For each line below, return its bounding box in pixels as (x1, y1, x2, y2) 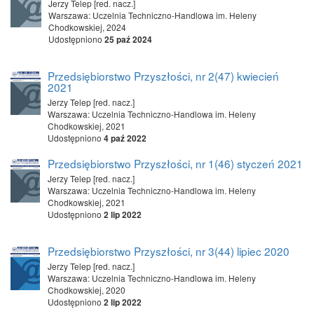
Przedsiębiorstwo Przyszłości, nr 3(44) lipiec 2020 (48, 243, 289, 259)
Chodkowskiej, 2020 (48, 284, 125, 296)
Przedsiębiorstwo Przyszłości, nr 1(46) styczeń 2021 (48, 156, 303, 171)
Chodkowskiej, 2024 (48, 21, 126, 33)
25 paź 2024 (104, 34, 152, 46)
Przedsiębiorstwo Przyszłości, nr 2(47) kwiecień (48, 68, 279, 83)
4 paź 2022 (104, 132, 146, 144)
